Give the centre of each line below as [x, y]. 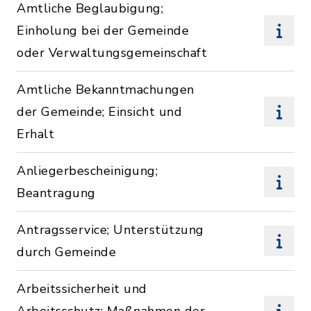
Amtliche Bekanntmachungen [106, 90]
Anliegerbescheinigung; [87, 171]
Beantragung [56, 193]
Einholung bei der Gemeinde [103, 31]
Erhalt [35, 134]
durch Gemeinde [66, 252]
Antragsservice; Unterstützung [110, 230]
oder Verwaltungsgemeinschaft [112, 53]
